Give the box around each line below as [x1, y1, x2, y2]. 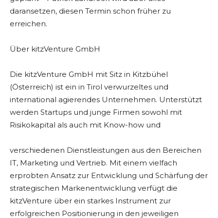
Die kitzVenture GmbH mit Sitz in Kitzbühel [10, 70, 168, 79]
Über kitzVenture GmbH [10, 44, 100, 54]
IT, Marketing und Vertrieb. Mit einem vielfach [10, 158, 177, 168]
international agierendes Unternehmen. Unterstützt [10, 95, 202, 105]
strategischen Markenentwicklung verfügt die [10, 183, 178, 193]
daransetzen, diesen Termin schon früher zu [10, 6, 171, 16]
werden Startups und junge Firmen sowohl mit [10, 108, 182, 117]
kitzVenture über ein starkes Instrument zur [10, 196, 171, 206]
